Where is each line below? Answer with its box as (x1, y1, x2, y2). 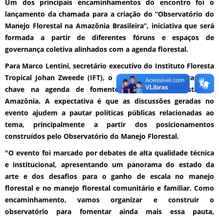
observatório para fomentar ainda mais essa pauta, (5, 207, 214, 217)
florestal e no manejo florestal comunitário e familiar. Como (5, 183, 214, 193)
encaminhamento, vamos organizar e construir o (5, 195, 214, 205)
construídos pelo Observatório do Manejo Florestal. (5, 131, 179, 141)
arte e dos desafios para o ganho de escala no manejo (5, 172, 214, 181)
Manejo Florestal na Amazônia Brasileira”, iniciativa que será (5, 21, 214, 31)
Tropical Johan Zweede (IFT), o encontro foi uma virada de (5, 73, 214, 83)
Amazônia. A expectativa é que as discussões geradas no (5, 96, 214, 106)
